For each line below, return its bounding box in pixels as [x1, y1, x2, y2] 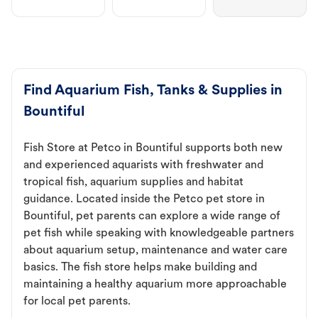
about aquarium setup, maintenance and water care [23, 245, 287, 257]
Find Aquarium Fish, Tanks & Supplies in [23, 84, 283, 99]
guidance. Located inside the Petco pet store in [23, 194, 265, 206]
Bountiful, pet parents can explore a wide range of [23, 211, 280, 223]
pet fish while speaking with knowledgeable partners [23, 228, 294, 240]
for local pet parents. [23, 296, 131, 308]
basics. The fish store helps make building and [23, 262, 257, 274]
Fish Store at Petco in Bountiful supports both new [23, 143, 283, 155]
